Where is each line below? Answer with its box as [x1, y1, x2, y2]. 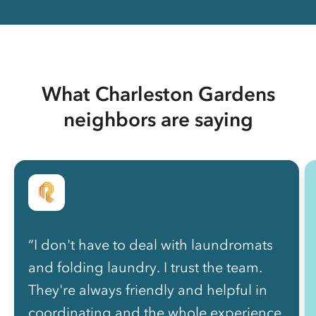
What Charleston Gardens [41, 81, 275, 106]
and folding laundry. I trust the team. [28, 258, 262, 276]
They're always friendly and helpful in [28, 281, 267, 298]
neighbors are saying [63, 107, 253, 131]
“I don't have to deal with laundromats [28, 236, 273, 253]
